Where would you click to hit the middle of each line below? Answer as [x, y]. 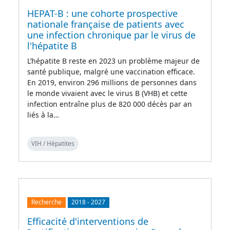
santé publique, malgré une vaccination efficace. [111, 72]
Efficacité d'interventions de [88, 221]
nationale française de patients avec [106, 24]
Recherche [46, 202]
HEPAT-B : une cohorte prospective [102, 14]
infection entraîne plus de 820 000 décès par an [110, 104]
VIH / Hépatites [53, 144]
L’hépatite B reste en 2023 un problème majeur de [113, 61]
